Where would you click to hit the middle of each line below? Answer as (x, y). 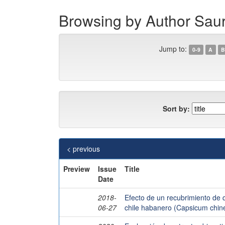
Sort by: (176, 108)
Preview (77, 169)
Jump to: (173, 49)
